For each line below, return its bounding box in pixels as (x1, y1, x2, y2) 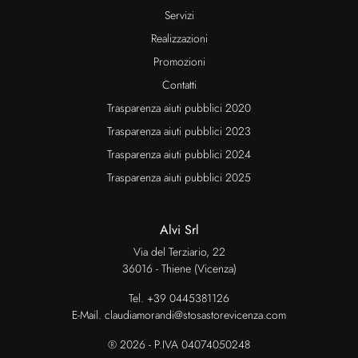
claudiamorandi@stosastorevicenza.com (105, 306, 286, 323)
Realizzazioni (150, 30, 208, 46)
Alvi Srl (159, 220, 199, 239)
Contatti (161, 76, 197, 93)
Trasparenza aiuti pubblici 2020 (107, 99, 251, 116)
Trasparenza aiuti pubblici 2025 (107, 169, 251, 185)
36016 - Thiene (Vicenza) (121, 260, 237, 276)
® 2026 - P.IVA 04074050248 (108, 336, 250, 352)
